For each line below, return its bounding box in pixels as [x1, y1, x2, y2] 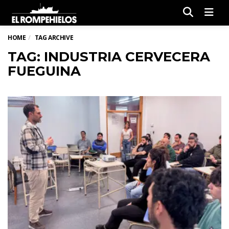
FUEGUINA [8, 63, 81, 79]
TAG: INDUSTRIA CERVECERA [8, 49, 210, 65]
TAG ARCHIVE [34, 33, 74, 42]
